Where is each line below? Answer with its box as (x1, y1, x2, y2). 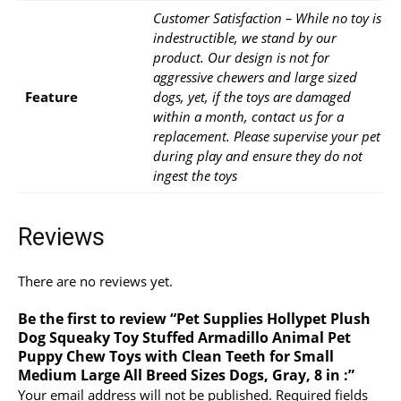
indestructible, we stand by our (153, 28, 337, 47)
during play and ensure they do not (153, 146, 363, 165)
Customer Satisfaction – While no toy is (153, 8, 381, 27)
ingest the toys (153, 166, 237, 184)
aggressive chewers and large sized (153, 67, 357, 86)
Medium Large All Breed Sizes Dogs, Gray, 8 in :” (18, 364, 354, 385)
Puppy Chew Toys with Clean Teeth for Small (18, 346, 334, 366)
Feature (25, 87, 78, 106)
